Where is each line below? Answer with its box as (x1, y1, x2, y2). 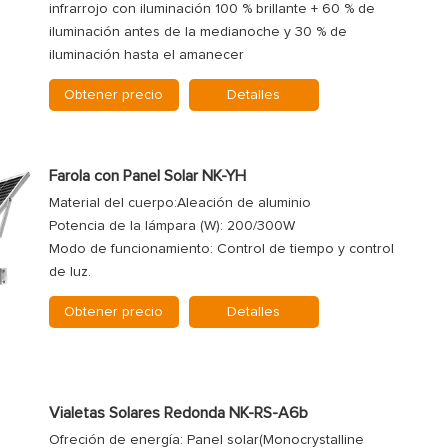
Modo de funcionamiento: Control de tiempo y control (48, 241, 394, 256)
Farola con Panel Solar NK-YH (48, 167, 246, 184)
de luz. (48, 264, 91, 279)
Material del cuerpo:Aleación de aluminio (48, 195, 311, 210)
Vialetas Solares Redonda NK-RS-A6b (48, 405, 308, 422)
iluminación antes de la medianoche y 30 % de (48, 25, 347, 40)
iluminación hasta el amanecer (48, 48, 244, 63)
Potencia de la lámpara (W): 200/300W (48, 218, 295, 233)
